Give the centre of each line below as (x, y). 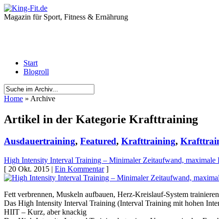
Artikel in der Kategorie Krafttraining (101, 119)
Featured (98, 141)
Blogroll (36, 72)
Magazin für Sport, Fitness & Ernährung (66, 17)
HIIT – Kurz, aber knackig (45, 212)
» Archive (39, 99)
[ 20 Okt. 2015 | (29, 169)
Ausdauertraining (40, 141)
